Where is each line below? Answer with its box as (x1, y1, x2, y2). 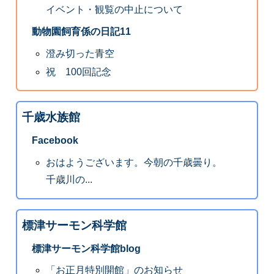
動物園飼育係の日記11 (31, 26, 131, 37)
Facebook (31, 135, 78, 146)
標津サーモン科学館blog (31, 243, 141, 254)
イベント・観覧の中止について (46, 4, 183, 15)
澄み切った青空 (46, 48, 115, 59)
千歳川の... (46, 174, 93, 185)
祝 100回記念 (46, 66, 112, 77)
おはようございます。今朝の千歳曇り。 (46, 157, 223, 168)
